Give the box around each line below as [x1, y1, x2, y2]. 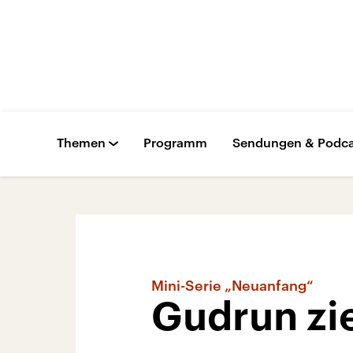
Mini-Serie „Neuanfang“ [151, 277, 314, 294]
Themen [57, 134, 106, 150]
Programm [143, 134, 207, 150]
